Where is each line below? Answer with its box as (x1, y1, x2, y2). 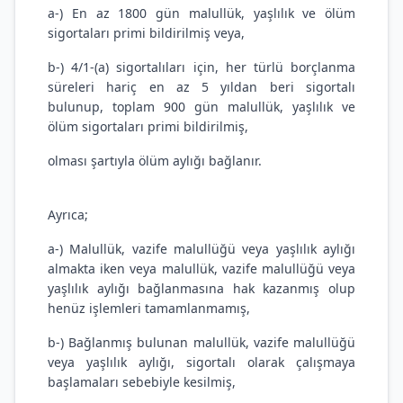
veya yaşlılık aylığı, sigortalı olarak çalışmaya (48, 354, 355, 371)
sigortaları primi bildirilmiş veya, (48, 24, 245, 41)
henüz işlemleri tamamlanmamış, (48, 300, 250, 317)
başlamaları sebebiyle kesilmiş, (48, 373, 236, 390)
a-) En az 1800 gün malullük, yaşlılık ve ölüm (48, 4, 355, 22)
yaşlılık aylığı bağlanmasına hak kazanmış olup (48, 280, 355, 297)
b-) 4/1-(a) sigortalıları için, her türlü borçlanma (48, 58, 355, 76)
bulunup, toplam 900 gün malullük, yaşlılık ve (48, 98, 355, 115)
